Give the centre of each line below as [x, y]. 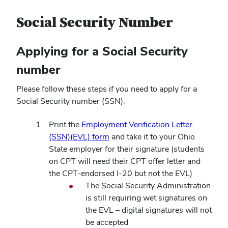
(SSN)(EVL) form [79, 137]
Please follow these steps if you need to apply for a [107, 89]
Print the [65, 125]
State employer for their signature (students [127, 149]
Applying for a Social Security [102, 51]
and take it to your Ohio [152, 137]
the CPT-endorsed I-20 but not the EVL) [121, 174]
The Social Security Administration [148, 186]
